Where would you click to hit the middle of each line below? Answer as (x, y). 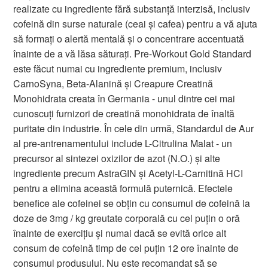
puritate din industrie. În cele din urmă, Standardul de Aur (134, 128)
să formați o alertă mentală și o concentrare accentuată (129, 38)
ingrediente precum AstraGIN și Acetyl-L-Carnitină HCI (128, 173)
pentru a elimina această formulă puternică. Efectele (123, 188)
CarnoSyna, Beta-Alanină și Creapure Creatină (113, 83)
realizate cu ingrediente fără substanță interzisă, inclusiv (132, 8)
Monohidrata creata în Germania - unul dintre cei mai (124, 98)
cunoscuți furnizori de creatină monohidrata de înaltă (124, 113)
